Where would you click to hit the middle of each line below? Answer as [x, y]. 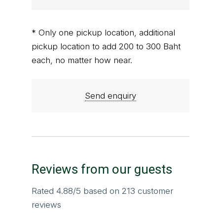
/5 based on [97, 191]
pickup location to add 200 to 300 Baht [106, 47]
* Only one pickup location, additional [103, 33]
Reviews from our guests [102, 169]
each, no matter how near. [82, 60]
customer [154, 191]
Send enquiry [110, 96]
